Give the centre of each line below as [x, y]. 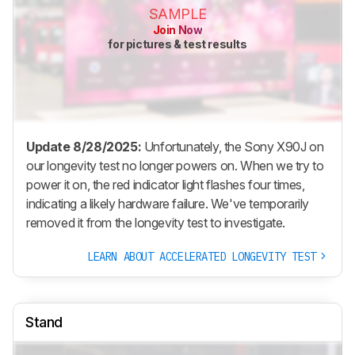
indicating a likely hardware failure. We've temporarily [168, 203]
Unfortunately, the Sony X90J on [233, 146]
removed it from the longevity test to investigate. [156, 222]
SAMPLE [177, 14]
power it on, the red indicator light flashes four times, [166, 184]
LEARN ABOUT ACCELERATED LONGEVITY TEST [202, 256]
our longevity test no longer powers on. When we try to [175, 165]
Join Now [177, 30]
